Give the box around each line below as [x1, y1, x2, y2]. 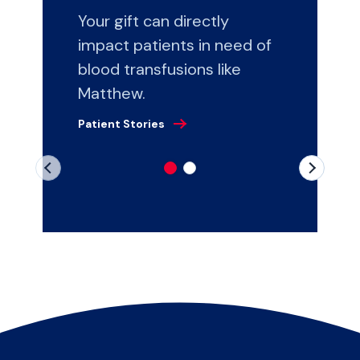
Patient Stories [77, 116, 165, 131]
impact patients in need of [77, 34, 272, 55]
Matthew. [77, 82, 145, 104]
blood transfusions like [77, 58, 241, 80]
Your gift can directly [77, 10, 229, 31]
